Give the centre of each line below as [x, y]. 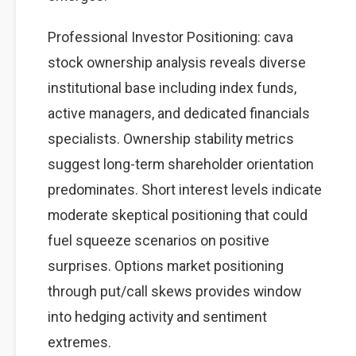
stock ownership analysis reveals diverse [177, 62]
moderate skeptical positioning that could [178, 215]
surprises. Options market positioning [166, 266]
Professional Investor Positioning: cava [170, 37]
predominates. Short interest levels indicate [185, 190]
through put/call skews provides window [174, 291]
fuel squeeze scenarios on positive [159, 240]
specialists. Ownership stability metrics [171, 139]
